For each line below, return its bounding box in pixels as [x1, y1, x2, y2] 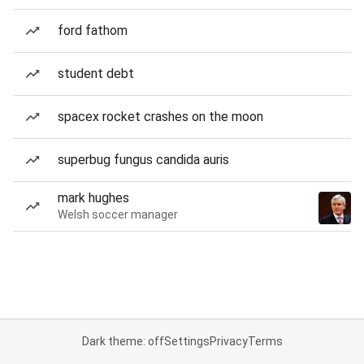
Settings [163, 335, 210, 348]
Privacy [209, 335, 248, 348]
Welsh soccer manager [58, 208, 178, 221]
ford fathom [58, 23, 128, 38]
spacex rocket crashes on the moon [58, 109, 263, 124]
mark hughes [58, 190, 129, 206]
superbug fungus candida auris [58, 152, 229, 167]
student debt [58, 66, 134, 81]
